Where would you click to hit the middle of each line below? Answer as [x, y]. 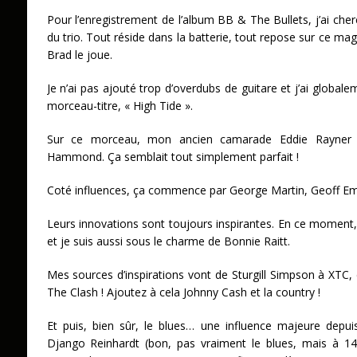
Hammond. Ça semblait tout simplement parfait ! [176, 157]
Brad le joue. [79, 55]
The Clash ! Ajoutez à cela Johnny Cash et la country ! [183, 292]
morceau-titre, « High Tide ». [120, 106]
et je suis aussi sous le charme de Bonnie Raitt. [168, 241]
